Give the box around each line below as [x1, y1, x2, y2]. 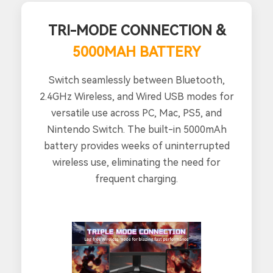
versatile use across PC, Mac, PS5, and [51, 107, 222, 119]
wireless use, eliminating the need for [52, 157, 221, 169]
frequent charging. [95, 173, 178, 185]
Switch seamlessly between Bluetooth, [48, 74, 225, 87]
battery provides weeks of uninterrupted [43, 140, 230, 152]
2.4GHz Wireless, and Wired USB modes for [39, 91, 234, 103]
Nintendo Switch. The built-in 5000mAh [46, 124, 227, 136]
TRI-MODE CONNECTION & [48, 23, 225, 39]
